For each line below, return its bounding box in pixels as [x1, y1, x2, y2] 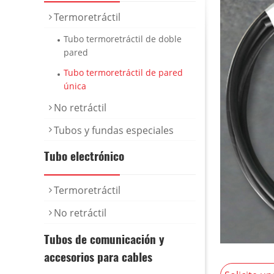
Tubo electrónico [44, 147, 124, 165]
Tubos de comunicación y [44, 229, 165, 248]
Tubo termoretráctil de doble [64, 32, 182, 45]
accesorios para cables [44, 247, 152, 265]
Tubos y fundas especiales [54, 123, 174, 137]
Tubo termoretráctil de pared [64, 67, 183, 79]
